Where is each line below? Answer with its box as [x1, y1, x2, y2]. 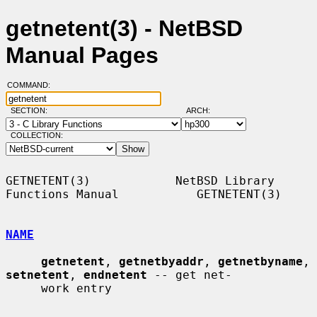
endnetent [83, 267, 147, 282]
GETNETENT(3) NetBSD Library [6, 173, 275, 188]
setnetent [6, 267, 69, 282]
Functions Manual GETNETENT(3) [6, 187, 282, 201]
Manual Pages [6, 42, 158, 69]
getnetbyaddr [119, 254, 204, 268]
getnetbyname [218, 254, 303, 268]
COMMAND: [6, 81, 59, 90]
